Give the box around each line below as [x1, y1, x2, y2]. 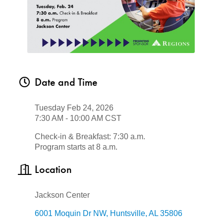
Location [35, 162, 72, 177]
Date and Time [35, 75, 98, 90]
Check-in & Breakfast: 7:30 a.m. [35, 132, 145, 141]
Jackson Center [35, 191, 90, 200]
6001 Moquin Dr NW [35, 209, 106, 218]
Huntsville [110, 209, 145, 218]
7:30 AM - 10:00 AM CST [35, 114, 121, 123]
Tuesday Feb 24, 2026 [35, 104, 113, 112]
